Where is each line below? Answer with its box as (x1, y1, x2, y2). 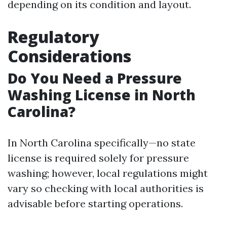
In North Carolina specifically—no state (8, 136, 196, 149)
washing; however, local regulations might (8, 167, 208, 179)
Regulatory (8, 26, 99, 48)
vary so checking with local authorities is (8, 182, 204, 195)
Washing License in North (8, 85, 196, 104)
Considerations (8, 45, 131, 67)
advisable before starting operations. (8, 197, 183, 210)
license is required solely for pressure (8, 152, 189, 164)
